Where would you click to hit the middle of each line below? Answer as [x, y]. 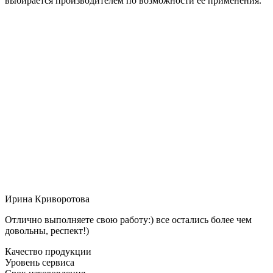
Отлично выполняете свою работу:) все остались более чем [128, 219]
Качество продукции [48, 251]
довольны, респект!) [47, 230]
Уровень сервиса [40, 262]
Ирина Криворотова [47, 199]
